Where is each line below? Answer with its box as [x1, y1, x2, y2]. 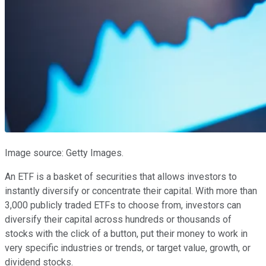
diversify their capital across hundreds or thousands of [5, 213, 232, 225]
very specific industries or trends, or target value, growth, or [5, 242, 251, 254]
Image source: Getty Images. [5, 147, 123, 159]
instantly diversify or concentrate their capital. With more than [5, 185, 257, 197]
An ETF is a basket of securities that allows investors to [5, 170, 237, 182]
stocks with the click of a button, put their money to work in [5, 227, 248, 239]
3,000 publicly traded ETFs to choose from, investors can [5, 199, 241, 211]
